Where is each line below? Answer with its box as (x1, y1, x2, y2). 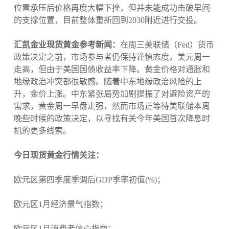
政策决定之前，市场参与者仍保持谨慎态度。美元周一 (13, 53, 210, 62)
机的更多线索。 (13, 126, 71, 135)
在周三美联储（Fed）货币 (120, 40, 214, 50)
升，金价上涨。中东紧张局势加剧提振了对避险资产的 (13, 89, 210, 99)
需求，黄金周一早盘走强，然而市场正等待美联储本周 (13, 102, 210, 111)
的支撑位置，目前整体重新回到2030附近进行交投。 (13, 16, 202, 25)
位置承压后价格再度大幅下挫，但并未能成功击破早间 (13, 4, 210, 13)
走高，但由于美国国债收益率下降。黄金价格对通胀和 (13, 65, 210, 74)
